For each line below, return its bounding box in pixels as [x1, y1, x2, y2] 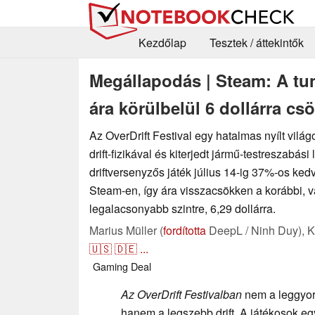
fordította [163, 221, 206, 238]
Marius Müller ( [89, 221, 163, 238]
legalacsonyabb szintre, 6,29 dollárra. [89, 200, 276, 217]
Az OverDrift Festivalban [121, 285, 242, 302]
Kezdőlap [138, 34, 186, 51]
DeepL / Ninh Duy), [206, 221, 307, 238]
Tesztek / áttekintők [209, 34, 304, 51]
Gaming [93, 258, 128, 274]
